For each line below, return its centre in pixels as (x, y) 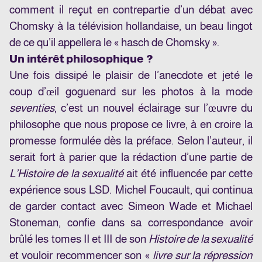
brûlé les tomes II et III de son (79, 239)
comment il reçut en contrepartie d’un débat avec (131, 10)
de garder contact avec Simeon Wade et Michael (131, 206)
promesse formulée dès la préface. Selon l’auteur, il (131, 141)
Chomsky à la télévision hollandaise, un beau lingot (131, 26)
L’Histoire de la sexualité (66, 174)
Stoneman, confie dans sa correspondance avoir (131, 223)
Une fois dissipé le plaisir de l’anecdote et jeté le (131, 75)
